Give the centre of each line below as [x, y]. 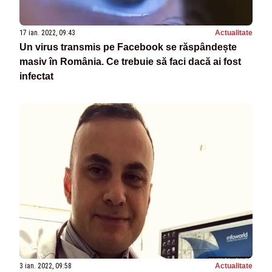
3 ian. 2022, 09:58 [46, 266]
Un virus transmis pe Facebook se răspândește [128, 47]
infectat [36, 76]
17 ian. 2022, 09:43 [47, 32]
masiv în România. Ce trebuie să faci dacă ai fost [130, 61]
